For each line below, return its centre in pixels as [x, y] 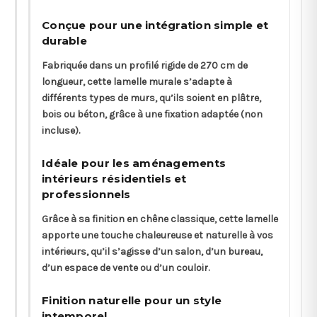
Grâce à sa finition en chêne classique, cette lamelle [160, 219]
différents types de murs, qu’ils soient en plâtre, [151, 98]
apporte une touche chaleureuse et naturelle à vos [157, 235]
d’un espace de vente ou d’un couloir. [126, 267]
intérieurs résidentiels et [114, 178]
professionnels [86, 194]
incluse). [61, 130]
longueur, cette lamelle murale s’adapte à [137, 81]
